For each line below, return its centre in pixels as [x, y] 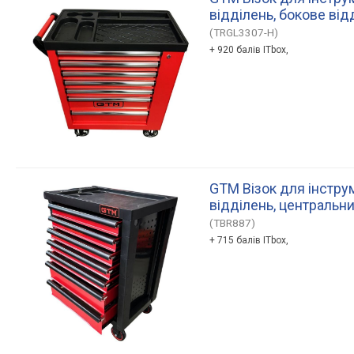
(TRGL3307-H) [244, 32]
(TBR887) [232, 222]
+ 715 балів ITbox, [249, 240]
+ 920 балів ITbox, [249, 49]
